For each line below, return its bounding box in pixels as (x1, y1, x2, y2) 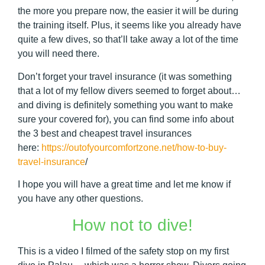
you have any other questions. (18, 193, 143, 204)
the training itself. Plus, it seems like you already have (18, 20, 241, 31)
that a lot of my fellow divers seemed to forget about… (18, 85, 241, 96)
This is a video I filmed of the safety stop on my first (18, 246, 229, 257)
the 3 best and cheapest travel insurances (18, 128, 192, 138)
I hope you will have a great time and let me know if (18, 179, 231, 190)
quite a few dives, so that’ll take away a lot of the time (18, 34, 238, 45)
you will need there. (18, 49, 102, 59)
